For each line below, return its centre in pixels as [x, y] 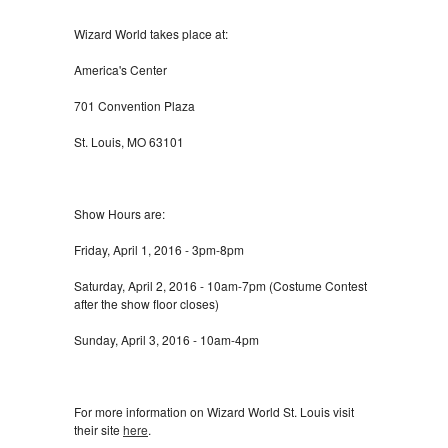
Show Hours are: [119, 213]
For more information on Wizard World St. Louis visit [214, 411]
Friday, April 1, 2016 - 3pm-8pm [159, 249]
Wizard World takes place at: [151, 33]
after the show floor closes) [146, 303]
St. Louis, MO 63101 [129, 141]
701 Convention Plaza [134, 105]
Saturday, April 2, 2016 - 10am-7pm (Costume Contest [220, 285]
